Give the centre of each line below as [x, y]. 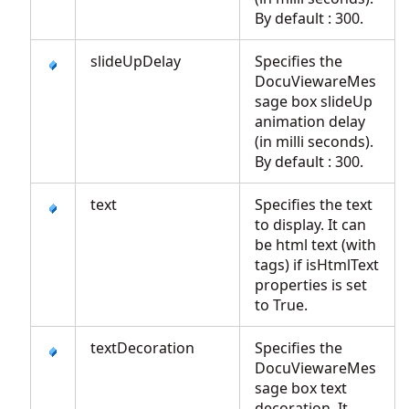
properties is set [311, 285]
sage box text [301, 388]
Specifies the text [314, 204]
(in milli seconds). [314, 142]
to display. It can [310, 225]
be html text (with [315, 245]
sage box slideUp [314, 101]
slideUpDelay [136, 61]
